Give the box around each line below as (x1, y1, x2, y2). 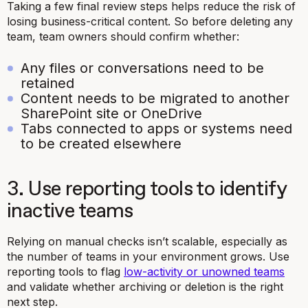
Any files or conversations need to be (21, 59, 264, 76)
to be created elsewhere (21, 135, 181, 152)
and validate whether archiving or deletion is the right (7, 279, 283, 294)
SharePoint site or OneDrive (21, 104, 202, 122)
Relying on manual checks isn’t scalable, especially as (7, 234, 287, 248)
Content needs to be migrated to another (21, 89, 289, 107)
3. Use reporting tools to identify (7, 179, 286, 199)
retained (21, 74, 74, 91)
